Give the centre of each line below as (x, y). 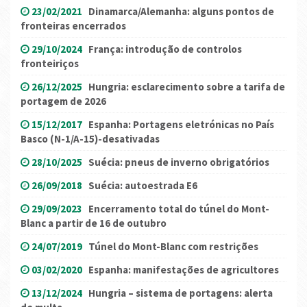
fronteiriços (50, 64)
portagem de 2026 (63, 101)
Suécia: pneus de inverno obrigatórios (179, 162)
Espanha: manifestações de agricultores (184, 270)
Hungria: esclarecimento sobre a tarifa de (187, 87)
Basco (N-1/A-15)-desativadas (90, 139)
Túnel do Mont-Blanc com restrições (173, 247)
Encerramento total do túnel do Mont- (179, 209)
